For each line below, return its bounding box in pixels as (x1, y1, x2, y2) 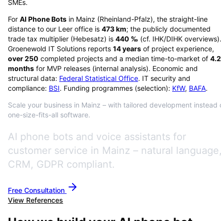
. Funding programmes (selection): (60, 83, 170, 92)
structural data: (8, 74, 57, 82)
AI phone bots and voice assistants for (8, 130, 186, 143)
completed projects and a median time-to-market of (38, 54, 208, 63)
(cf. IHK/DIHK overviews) (138, 34, 220, 43)
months (8, 64, 34, 73)
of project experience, (141, 44, 214, 53)
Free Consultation (8, 185, 67, 194)
